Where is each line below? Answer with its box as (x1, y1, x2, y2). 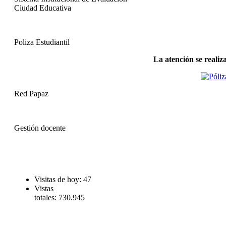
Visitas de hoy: (34, 175, 83, 184)
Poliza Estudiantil (14, 37, 70, 46)
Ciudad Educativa (14, 3, 71, 12)
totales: (34, 193, 59, 202)
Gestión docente (14, 123, 66, 132)
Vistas (34, 184, 53, 193)
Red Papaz (14, 89, 48, 98)
